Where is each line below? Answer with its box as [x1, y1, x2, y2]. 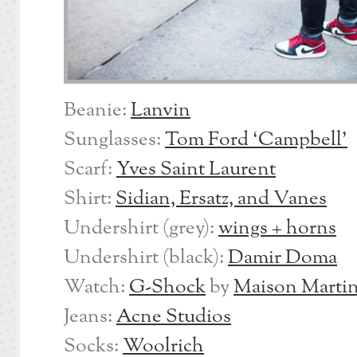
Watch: [64, 273, 129, 302]
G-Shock [129, 273, 206, 302]
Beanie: [64, 96, 131, 125]
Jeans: [64, 303, 116, 331]
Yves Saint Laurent [116, 155, 276, 184]
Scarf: [64, 155, 116, 184]
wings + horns [218, 214, 336, 243]
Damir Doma [228, 244, 337, 273]
